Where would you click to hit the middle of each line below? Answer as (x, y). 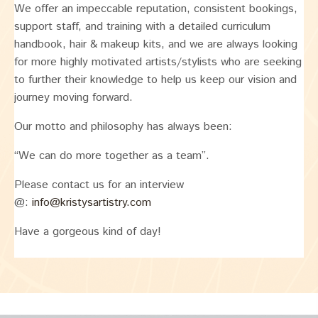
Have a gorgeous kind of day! (88, 232)
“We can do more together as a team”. (112, 156)
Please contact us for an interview (99, 185)
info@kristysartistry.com (92, 203)
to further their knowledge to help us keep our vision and (155, 80)
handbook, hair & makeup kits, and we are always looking (156, 45)
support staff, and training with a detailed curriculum (142, 27)
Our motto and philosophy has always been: (123, 127)
